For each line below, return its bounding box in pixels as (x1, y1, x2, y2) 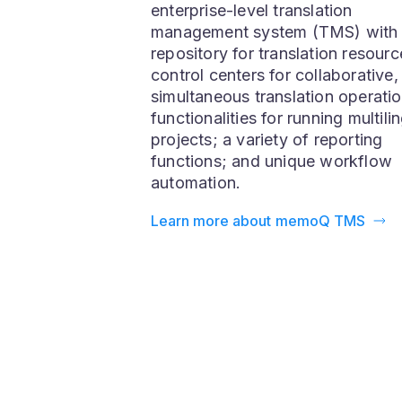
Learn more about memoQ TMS (151, 283, 365, 301)
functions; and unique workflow (151, 223, 393, 243)
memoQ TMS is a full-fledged (151, 51, 376, 71)
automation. (151, 245, 241, 265)
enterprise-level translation (151, 73, 353, 92)
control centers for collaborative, (151, 137, 398, 157)
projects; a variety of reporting (151, 202, 383, 222)
